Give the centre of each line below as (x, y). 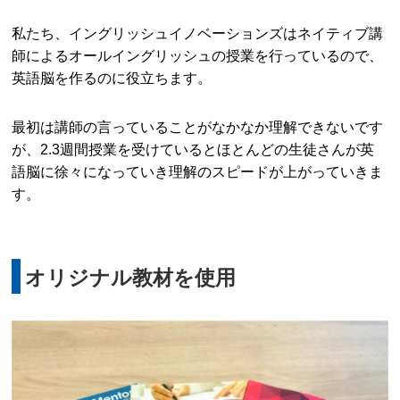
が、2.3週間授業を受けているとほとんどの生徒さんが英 (193, 150)
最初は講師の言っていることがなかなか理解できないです (198, 127)
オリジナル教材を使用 (131, 278)
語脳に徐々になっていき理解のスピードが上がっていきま (198, 172)
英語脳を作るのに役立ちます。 (112, 78)
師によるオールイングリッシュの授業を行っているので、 (198, 56)
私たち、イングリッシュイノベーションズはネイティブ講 (198, 33)
